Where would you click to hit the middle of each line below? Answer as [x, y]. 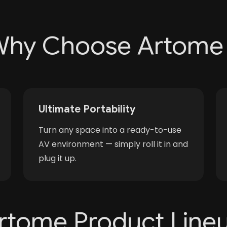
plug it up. [58, 158]
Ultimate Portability [87, 109]
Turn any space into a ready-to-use [110, 130]
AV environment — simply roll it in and [113, 144]
